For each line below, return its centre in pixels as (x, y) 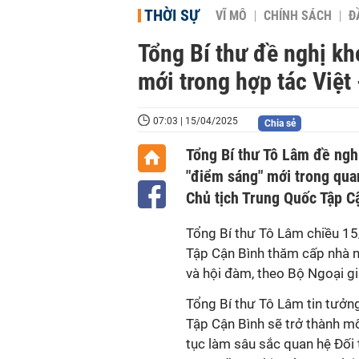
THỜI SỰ (172, 15)
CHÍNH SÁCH (298, 16)
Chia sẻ (280, 123)
